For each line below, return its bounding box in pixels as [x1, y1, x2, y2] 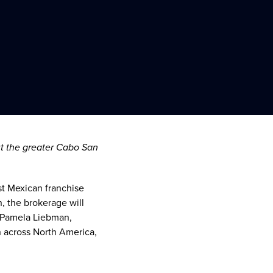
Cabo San [56, 142, 98, 154]
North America [33, 224, 94, 238]
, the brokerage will [2, 195, 84, 209]
